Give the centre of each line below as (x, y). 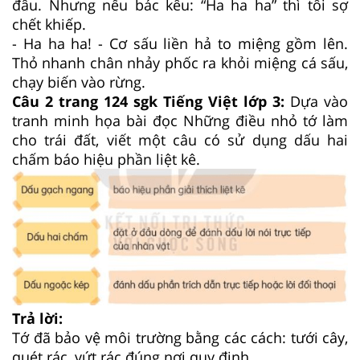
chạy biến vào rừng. (79, 82)
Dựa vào (319, 102)
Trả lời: (37, 319)
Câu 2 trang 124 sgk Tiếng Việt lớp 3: (151, 102)
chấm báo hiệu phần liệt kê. (106, 160)
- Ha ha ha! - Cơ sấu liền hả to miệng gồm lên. (180, 44)
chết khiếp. (49, 25)
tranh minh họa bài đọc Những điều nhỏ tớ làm (180, 121)
